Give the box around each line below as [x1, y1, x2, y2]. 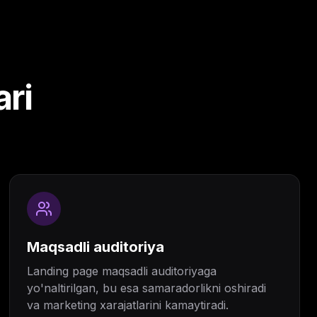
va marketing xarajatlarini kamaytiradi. [27, 298, 229, 312]
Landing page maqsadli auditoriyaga [27, 264, 217, 278]
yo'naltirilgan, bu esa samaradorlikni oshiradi [27, 281, 267, 295]
